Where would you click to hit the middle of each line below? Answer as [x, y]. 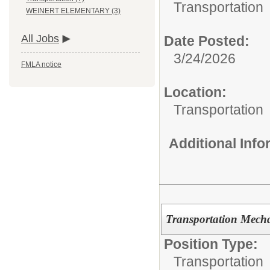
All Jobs [40, 39]
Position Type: [211, 244]
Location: [195, 92]
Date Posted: [207, 41]
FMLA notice [41, 65]
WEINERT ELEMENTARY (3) [73, 11]
